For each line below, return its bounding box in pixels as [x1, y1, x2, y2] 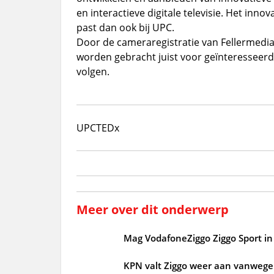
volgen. [76, 64, 109, 78]
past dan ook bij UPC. [76, 20, 174, 34]
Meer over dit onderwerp [76, 201, 229, 218]
